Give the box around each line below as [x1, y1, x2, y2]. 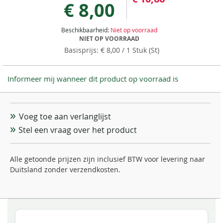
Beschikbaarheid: [61, 26, 111, 34]
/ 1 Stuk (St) [119, 45, 159, 55]
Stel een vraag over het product [18, 124, 137, 135]
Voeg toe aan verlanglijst [18, 111, 111, 122]
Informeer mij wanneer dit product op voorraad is [7, 74, 178, 84]
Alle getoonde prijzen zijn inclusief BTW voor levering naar [10, 154, 205, 164]
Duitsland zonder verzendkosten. [10, 165, 120, 174]
